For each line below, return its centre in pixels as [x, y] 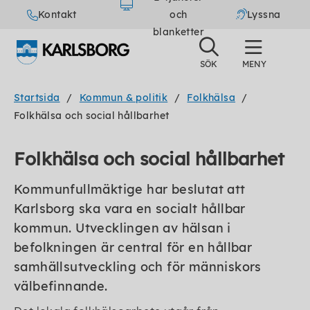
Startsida [37, 98]
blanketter [178, 31]
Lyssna [264, 14]
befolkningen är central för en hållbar [133, 247]
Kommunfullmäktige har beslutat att [130, 189]
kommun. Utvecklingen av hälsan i [122, 228]
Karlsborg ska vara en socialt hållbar [130, 209]
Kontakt [57, 14]
